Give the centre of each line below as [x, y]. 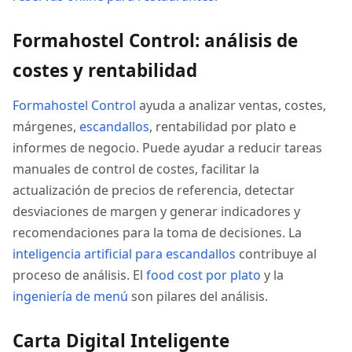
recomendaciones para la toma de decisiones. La [157, 233]
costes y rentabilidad [105, 70]
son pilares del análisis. [198, 296]
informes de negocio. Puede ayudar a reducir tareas [167, 148]
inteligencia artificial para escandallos [124, 254]
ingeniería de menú [70, 296]
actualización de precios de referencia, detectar [154, 190]
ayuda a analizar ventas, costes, [231, 105]
